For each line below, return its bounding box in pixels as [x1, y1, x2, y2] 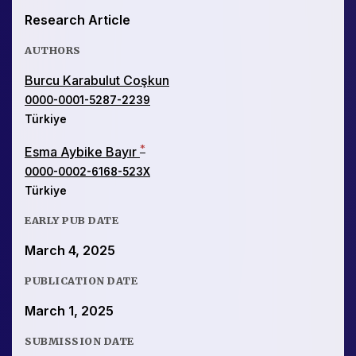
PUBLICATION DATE [25, 274, 137, 288]
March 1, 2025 [25, 303, 114, 319]
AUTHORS [25, 43, 81, 56]
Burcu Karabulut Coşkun [25, 72, 169, 88]
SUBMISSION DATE [25, 335, 134, 348]
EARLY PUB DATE [25, 214, 118, 227]
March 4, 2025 [25, 242, 115, 259]
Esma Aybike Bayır [25, 144, 140, 161]
